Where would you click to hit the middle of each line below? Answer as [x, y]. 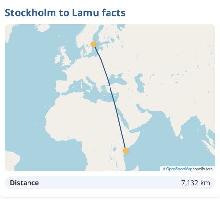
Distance [24, 182]
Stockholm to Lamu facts [65, 12]
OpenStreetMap [179, 168]
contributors [202, 168]
